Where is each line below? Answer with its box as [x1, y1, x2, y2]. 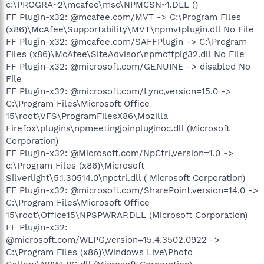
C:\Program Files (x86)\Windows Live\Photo [6, 246, 193, 258]
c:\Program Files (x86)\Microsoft [6, 160, 144, 171]
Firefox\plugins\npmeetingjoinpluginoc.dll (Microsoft [6, 123, 230, 134]
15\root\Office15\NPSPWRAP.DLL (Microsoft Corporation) [6, 209, 247, 220]
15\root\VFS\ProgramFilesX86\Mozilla [6, 110, 168, 121]
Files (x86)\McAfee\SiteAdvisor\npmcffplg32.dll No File [6, 48, 245, 60]
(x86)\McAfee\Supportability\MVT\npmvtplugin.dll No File [6, 24, 254, 35]
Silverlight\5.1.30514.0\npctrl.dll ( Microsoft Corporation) [6, 172, 245, 183]
